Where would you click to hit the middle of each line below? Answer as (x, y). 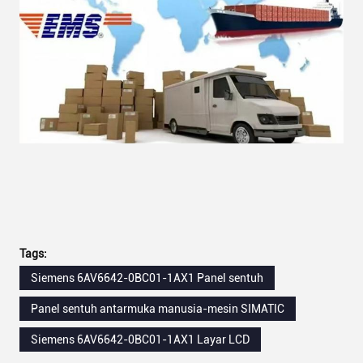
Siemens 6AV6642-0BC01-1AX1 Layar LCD (140, 340)
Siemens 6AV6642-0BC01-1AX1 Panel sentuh (147, 278)
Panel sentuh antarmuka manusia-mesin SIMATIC (158, 309)
